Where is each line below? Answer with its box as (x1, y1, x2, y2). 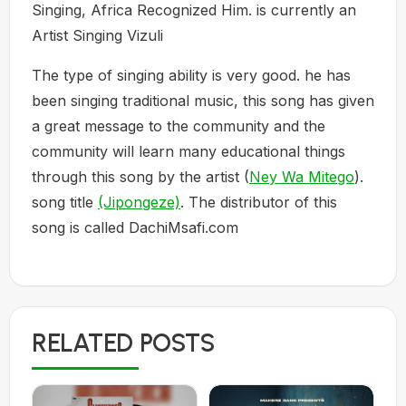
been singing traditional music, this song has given (32, 92, 374, 110)
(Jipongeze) (98, 193, 180, 211)
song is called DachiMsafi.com (32, 218, 238, 237)
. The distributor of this (180, 193, 337, 211)
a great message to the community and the (32, 117, 325, 135)
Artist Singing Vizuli (32, 26, 267, 44)
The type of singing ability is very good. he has (32, 66, 351, 84)
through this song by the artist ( (32, 168, 249, 186)
